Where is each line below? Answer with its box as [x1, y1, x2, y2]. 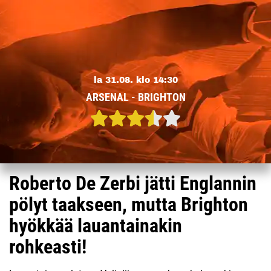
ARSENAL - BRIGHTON [85, 90, 186, 103]
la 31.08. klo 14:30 [93, 75, 178, 85]
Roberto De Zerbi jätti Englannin [9, 172, 256, 195]
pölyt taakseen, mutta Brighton [9, 193, 248, 216]
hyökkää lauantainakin [9, 214, 182, 237]
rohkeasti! [9, 235, 87, 258]
